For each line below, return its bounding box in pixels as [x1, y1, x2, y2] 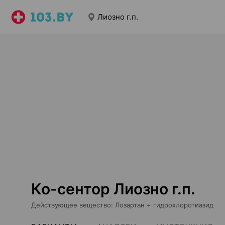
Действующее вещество [31, 201, 111, 209]
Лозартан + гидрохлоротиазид [115, 201, 213, 209]
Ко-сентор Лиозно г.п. [31, 180, 195, 198]
